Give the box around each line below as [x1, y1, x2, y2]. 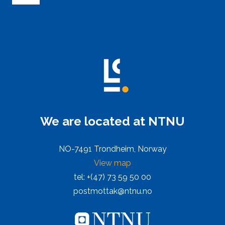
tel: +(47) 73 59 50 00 [74, 172, 151, 182]
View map [94, 158, 131, 168]
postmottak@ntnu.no [73, 186, 152, 196]
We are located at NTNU [40, 114, 185, 129]
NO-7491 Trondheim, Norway [58, 144, 167, 154]
